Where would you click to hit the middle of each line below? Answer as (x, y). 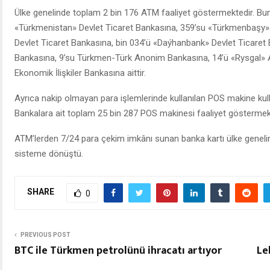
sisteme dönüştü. (49, 153)
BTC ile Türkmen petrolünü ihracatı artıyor (118, 250)
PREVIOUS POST (46, 234)
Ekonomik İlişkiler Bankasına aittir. (80, 73)
